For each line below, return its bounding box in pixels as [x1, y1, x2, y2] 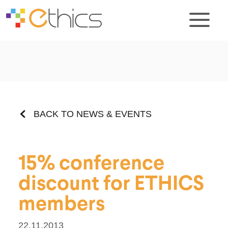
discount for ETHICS [18, 174, 204, 194]
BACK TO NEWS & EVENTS [34, 109, 152, 119]
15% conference [18, 154, 164, 174]
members [18, 194, 105, 215]
